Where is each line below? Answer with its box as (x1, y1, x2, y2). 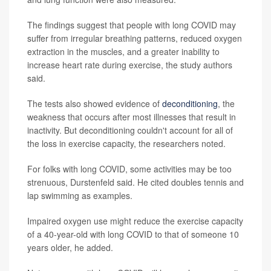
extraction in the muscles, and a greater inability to (27, 45, 220, 58)
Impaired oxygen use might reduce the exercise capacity (27, 215, 243, 227)
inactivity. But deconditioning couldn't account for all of (27, 124, 233, 137)
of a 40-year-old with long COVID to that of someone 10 (27, 228, 239, 241)
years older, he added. (27, 241, 113, 254)
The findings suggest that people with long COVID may (27, 19, 236, 31)
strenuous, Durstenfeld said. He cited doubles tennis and (27, 176, 244, 189)
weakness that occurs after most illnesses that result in (27, 111, 236, 123)
